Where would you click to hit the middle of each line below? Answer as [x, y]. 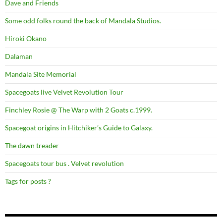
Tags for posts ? [28, 181]
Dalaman [19, 56]
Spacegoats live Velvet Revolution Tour [64, 92]
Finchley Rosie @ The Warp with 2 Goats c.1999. [79, 110]
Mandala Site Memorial [41, 74]
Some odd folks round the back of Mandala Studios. [83, 21]
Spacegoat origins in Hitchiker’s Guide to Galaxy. [79, 128]
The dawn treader [32, 145]
